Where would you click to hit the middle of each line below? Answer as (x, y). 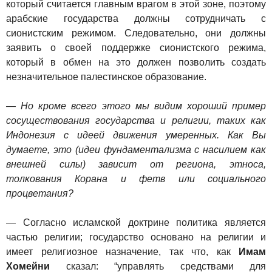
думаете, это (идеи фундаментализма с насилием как (136, 150)
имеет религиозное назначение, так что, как (122, 252)
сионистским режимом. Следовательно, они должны (136, 33)
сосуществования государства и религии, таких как (136, 121)
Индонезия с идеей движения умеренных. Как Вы (136, 135)
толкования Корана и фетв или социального (136, 179)
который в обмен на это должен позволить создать (136, 62)
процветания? (40, 193)
